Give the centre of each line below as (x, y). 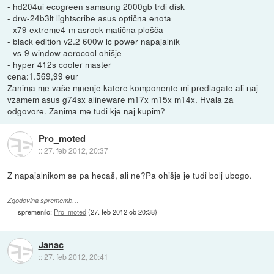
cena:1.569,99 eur (43, 76)
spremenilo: (36, 211)
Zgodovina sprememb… (43, 200)
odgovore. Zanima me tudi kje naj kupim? (87, 110)
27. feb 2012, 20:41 (76, 257)
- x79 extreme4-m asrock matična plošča (86, 29)
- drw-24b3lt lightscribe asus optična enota (90, 17)
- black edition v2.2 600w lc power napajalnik (94, 41)
